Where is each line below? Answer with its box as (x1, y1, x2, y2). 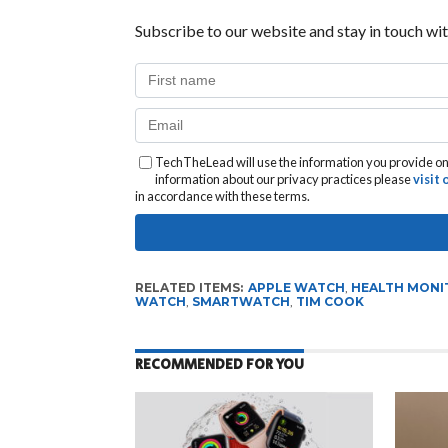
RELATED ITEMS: (134, 279, 243, 295)
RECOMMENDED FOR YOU (134, 353, 304, 375)
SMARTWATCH (191, 293, 290, 309)
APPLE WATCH (247, 279, 345, 295)
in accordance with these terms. (134, 187, 310, 204)
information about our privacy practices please (154, 170, 413, 187)
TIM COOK (295, 293, 364, 309)
